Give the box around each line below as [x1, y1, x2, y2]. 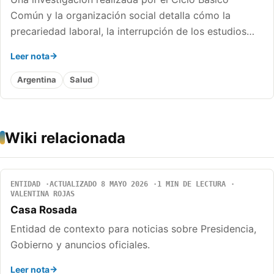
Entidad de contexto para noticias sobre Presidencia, [10, 222, 256, 235]
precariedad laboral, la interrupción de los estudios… [10, 24, 254, 37]
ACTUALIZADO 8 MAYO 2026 [50, 179, 148, 188]
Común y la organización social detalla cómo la [10, 9, 231, 21]
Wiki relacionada [5, 128, 125, 147]
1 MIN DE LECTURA [157, 179, 226, 188]
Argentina [17, 75, 56, 84]
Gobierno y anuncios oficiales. [10, 238, 150, 251]
